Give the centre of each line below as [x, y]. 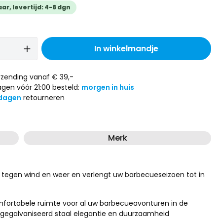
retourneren [43, 98]
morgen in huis [108, 87]
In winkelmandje [126, 49]
